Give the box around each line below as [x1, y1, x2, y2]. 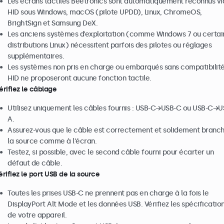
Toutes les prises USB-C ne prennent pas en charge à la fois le [7, 189, 208, 197]
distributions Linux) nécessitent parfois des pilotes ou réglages [7, 41, 211, 49]
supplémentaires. [7, 52, 64, 60]
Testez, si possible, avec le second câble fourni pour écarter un [7, 148, 213, 156]
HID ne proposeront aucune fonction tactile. [7, 74, 151, 82]
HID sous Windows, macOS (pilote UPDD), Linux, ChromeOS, [7, 8, 202, 16]
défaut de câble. [7, 159, 62, 167]
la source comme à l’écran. [7, 137, 96, 145]
